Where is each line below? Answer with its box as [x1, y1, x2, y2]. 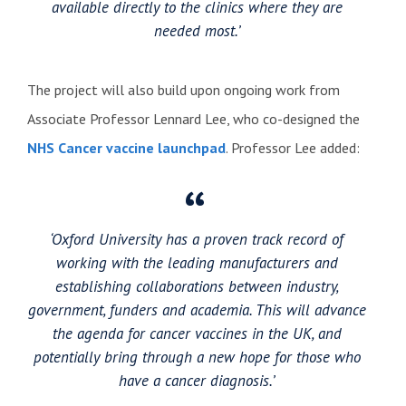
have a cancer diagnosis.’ [119, 370, 275, 391]
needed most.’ [153, 20, 240, 41]
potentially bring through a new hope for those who [33, 346, 361, 367]
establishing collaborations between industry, [54, 275, 339, 296]
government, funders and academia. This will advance [27, 299, 366, 320]
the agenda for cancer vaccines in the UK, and [52, 323, 342, 343]
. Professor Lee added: [226, 138, 360, 157]
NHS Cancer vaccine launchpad [27, 138, 226, 157]
